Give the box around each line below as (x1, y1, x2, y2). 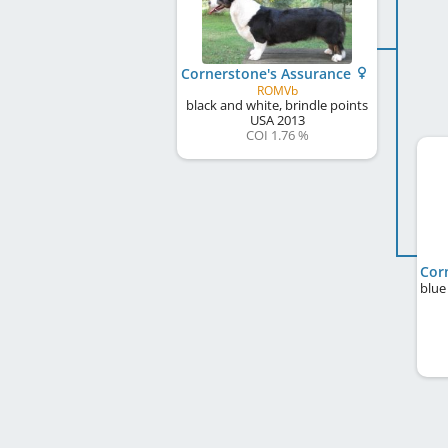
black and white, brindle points (186, 96, 368, 114)
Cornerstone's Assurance (181, 64, 355, 83)
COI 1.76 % (245, 126, 309, 144)
